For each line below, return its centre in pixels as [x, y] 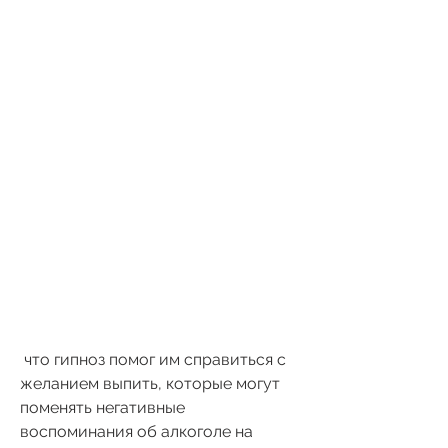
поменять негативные [102, 407]
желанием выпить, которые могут [150, 383]
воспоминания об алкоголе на [136, 431]
